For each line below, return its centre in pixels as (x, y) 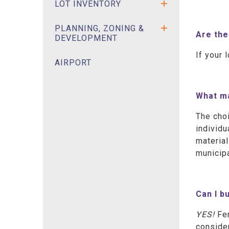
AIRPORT (73, 62)
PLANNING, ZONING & (99, 28)
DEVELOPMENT (86, 38)
